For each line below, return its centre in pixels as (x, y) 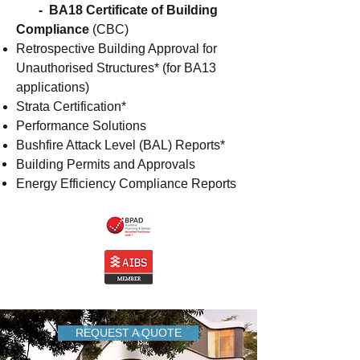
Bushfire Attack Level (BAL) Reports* (121, 145)
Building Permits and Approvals (106, 164)
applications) (53, 87)
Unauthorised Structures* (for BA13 (116, 68)
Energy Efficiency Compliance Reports (126, 184)
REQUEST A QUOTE (128, 333)
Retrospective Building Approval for (117, 49)
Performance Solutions (81, 126)
